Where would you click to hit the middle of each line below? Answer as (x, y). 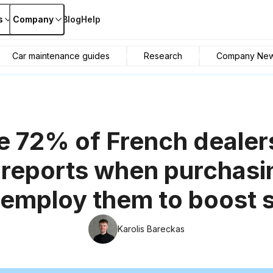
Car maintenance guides (61, 56)
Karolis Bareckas (151, 229)
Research (163, 56)
